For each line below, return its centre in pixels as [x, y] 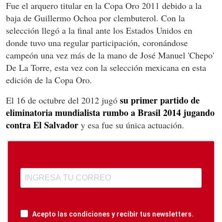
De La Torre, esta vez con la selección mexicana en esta [106, 67]
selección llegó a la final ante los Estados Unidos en [99, 30]
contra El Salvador [42, 125]
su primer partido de [160, 100]
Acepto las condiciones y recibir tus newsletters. [113, 214]
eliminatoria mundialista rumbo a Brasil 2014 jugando [110, 112]
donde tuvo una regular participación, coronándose [97, 42]
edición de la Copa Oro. [49, 80]
